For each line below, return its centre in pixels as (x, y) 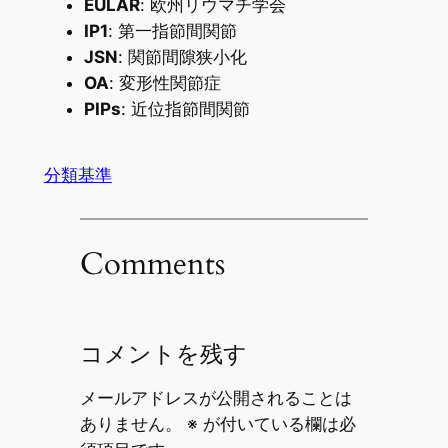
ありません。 (130, 423)
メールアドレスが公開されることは (215, 397)
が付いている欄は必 (276, 423)
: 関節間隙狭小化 (182, 57)
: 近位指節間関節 (185, 109)
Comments (152, 264)
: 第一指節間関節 (172, 31)
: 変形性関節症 (164, 83)
